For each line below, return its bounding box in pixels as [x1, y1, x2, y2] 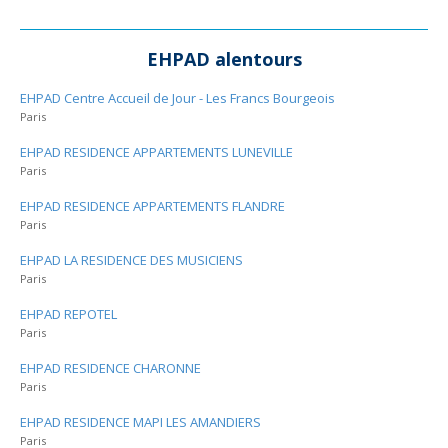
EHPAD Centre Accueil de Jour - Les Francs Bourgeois [20, 89, 335, 107]
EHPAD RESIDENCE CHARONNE [20, 359, 201, 377]
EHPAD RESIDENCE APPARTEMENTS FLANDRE [20, 197, 285, 215]
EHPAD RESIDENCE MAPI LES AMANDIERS [20, 413, 261, 431]
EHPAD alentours [146, 47, 302, 71]
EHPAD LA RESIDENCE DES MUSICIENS [20, 251, 243, 269]
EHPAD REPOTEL [20, 305, 117, 323]
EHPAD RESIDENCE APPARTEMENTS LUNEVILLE [20, 143, 293, 161]
